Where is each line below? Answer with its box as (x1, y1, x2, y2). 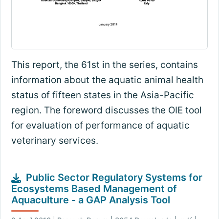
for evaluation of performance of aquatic (11, 120, 190, 131)
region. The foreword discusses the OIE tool (11, 105, 202, 116)
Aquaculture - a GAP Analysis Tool (11, 194, 170, 206)
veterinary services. (11, 135, 98, 147)
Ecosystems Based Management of (11, 183, 177, 195)
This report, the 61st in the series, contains (11, 59, 198, 71)
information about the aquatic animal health (11, 74, 203, 86)
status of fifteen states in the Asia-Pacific (11, 89, 194, 101)
